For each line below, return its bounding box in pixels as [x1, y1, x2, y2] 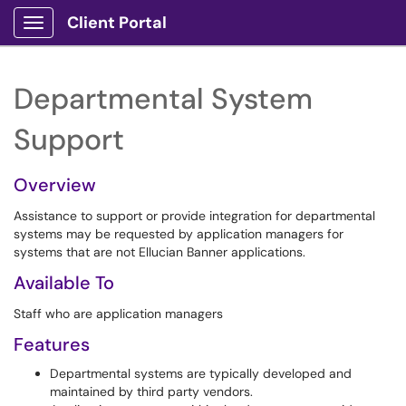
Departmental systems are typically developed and [50, 365, 352, 382]
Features [14, 333, 90, 356]
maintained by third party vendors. [50, 383, 253, 400]
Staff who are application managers [14, 305, 223, 322]
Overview [14, 173, 96, 197]
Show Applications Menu [33, 29, 177, 45]
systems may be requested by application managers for [14, 226, 343, 242]
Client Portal [67, 12, 167, 34]
